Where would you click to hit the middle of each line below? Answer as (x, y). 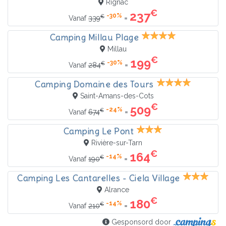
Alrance (117, 190)
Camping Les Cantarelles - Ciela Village (99, 178)
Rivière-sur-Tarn (117, 143)
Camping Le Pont (99, 131)
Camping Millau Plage (94, 38)
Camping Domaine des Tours (94, 84)
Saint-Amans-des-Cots (117, 96)
